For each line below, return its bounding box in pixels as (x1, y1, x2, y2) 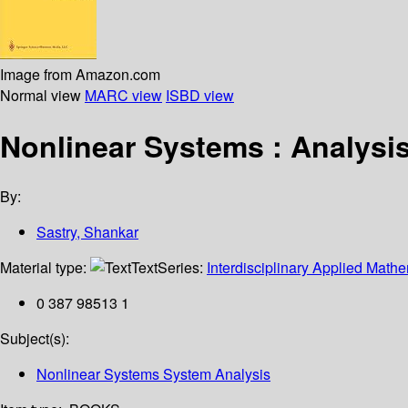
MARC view (85, 84, 162, 106)
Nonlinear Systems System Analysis (36, 363, 270, 385)
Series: (158, 257, 207, 279)
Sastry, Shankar (36, 221, 138, 243)
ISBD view (166, 84, 234, 106)
